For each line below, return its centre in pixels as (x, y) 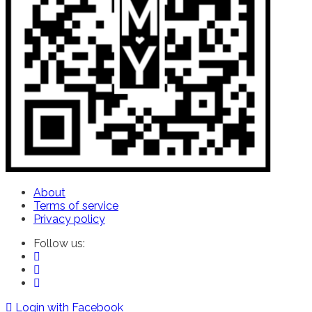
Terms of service (76, 205)
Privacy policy (69, 219)
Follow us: (59, 243)
